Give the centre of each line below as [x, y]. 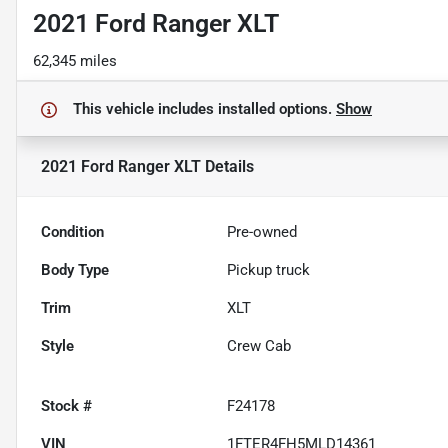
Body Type [75, 270]
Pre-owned [262, 232]
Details [227, 166]
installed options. [277, 109]
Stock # [66, 406]
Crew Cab [259, 346]
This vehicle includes [145, 109]
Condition [72, 232]
